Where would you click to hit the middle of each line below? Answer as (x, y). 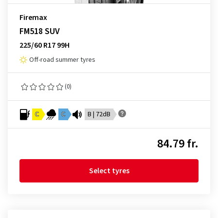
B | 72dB (99, 114)
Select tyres (109, 171)
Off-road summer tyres (62, 60)
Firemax (33, 18)
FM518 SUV (40, 31)
